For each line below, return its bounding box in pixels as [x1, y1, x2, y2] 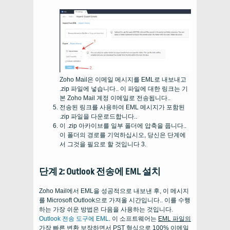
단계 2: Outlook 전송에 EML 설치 [39, 167, 161, 177]
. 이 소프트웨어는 [109, 215, 158, 223]
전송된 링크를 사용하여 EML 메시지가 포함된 [60, 104, 185, 111]
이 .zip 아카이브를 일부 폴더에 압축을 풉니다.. [60, 122, 186, 130]
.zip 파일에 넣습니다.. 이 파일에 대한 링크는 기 [60, 85, 188, 93]
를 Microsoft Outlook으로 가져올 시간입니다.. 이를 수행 [39, 197, 190, 204]
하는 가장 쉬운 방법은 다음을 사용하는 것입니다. [39, 206, 173, 214]
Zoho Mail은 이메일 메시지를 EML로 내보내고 [60, 76, 186, 84]
